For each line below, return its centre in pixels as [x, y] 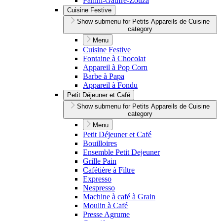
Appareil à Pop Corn [115, 68]
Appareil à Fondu [110, 85]
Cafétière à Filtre [109, 170]
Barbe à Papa [104, 76]
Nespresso [99, 188]
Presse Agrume [106, 215]
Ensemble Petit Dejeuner [121, 152]
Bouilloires [100, 144]
